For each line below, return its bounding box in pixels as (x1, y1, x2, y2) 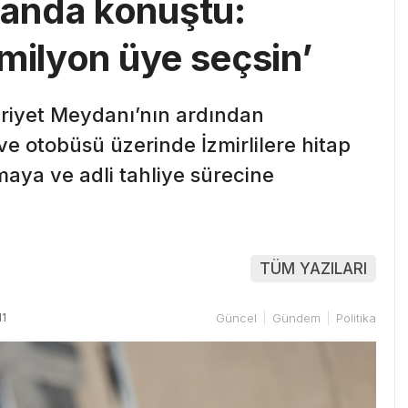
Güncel (216, 310, 257, 325)
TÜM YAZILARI (260, 259, 367, 278)
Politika (336, 310, 376, 325)
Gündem (272, 310, 321, 325)
